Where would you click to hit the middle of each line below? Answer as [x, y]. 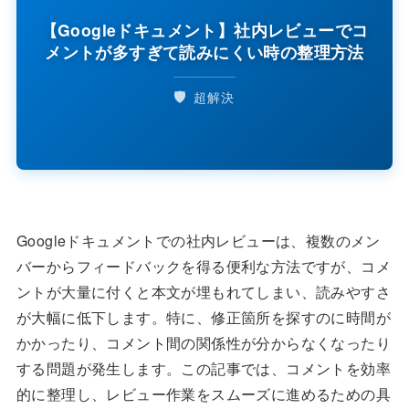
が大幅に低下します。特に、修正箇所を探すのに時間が [203, 317]
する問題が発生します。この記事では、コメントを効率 [203, 368]
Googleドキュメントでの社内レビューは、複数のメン [198, 240]
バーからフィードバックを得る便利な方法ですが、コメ [203, 266]
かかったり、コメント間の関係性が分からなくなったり [203, 342]
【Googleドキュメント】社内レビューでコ [204, 30]
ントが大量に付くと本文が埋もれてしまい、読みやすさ [203, 291]
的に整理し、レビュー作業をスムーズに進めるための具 [203, 393]
